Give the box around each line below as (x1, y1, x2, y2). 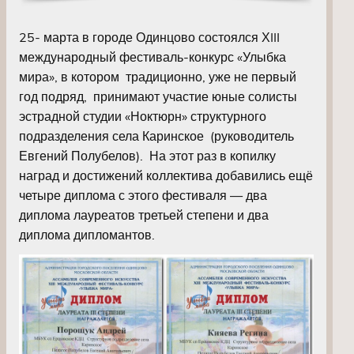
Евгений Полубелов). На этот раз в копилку (19, 147, 276, 164)
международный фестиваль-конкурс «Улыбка (19, 48, 286, 65)
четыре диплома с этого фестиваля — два (19, 186, 267, 203)
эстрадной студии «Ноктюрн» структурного (19, 107, 266, 124)
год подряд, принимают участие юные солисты (19, 88, 297, 104)
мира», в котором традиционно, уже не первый (19, 68, 296, 85)
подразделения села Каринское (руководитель (19, 127, 294, 144)
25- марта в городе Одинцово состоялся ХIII (19, 28, 280, 45)
